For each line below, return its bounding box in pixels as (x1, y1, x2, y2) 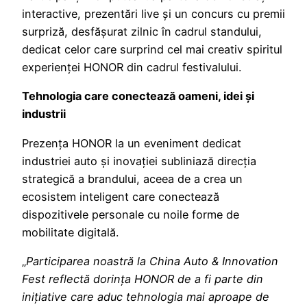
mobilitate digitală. (22, 225, 119, 239)
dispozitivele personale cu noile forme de (22, 207, 239, 221)
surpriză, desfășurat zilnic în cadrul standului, (22, 25, 262, 39)
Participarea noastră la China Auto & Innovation (26, 254, 278, 268)
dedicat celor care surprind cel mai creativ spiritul (22, 42, 282, 57)
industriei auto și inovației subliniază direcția (22, 153, 256, 168)
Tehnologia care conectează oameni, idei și (22, 89, 254, 103)
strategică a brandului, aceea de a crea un (22, 171, 243, 186)
